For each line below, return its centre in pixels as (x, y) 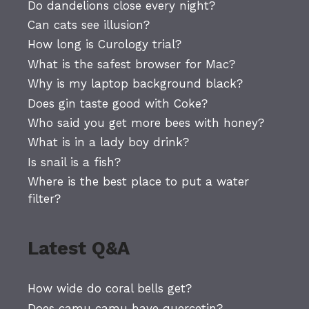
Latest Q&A (79, 249)
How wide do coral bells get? (110, 289)
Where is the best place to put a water (138, 182)
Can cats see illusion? (89, 24)
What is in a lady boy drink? (108, 142)
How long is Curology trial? (104, 44)
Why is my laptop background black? (135, 84)
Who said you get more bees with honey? (146, 122)
